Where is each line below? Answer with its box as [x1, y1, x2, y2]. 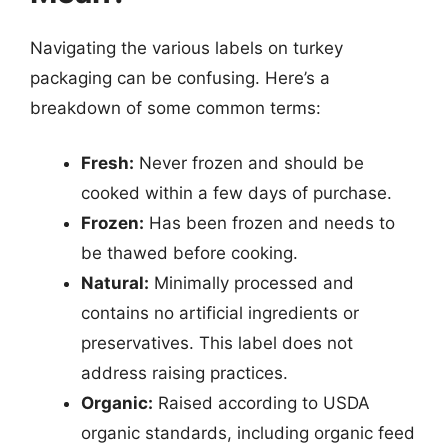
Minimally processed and [149, 273, 354, 293]
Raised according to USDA [153, 393, 370, 413]
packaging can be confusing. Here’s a [30, 67, 330, 88]
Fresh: [81, 153, 134, 173]
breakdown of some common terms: [30, 97, 321, 118]
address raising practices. [81, 363, 288, 383]
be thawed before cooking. [81, 243, 298, 263]
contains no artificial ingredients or [81, 303, 359, 323]
